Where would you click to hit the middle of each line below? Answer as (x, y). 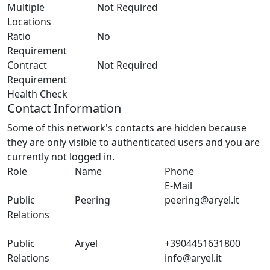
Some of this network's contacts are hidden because (127, 127)
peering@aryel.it (202, 200)
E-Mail (179, 185)
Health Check (37, 94)
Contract (27, 65)
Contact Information (64, 108)
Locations (29, 21)
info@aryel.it (193, 258)
